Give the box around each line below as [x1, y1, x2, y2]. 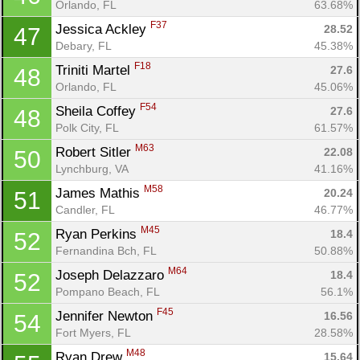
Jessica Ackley [55, 21, 150, 37]
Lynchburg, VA [55, 162, 129, 175]
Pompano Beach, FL [55, 284, 160, 298]
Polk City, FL [55, 121, 119, 134]
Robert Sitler [55, 144, 135, 160]
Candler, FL [55, 202, 115, 216]
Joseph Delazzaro [55, 267, 168, 283]
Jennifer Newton [55, 308, 157, 324]
